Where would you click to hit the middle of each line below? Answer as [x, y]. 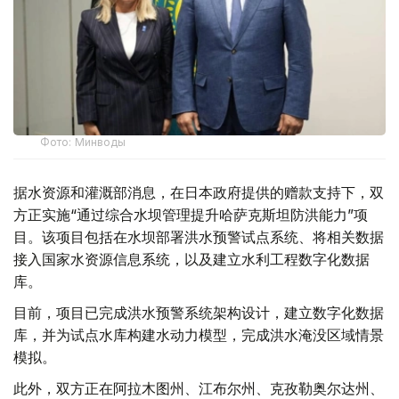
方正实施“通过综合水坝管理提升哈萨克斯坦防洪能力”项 [191, 214]
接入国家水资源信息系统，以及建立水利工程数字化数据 [191, 259]
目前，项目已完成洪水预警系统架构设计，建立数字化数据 [199, 312]
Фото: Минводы [83, 142]
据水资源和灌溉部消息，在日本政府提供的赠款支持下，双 [199, 192]
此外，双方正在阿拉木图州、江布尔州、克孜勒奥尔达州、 [199, 388]
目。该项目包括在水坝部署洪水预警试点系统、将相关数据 [199, 236]
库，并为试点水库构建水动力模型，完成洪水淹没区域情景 [199, 334]
